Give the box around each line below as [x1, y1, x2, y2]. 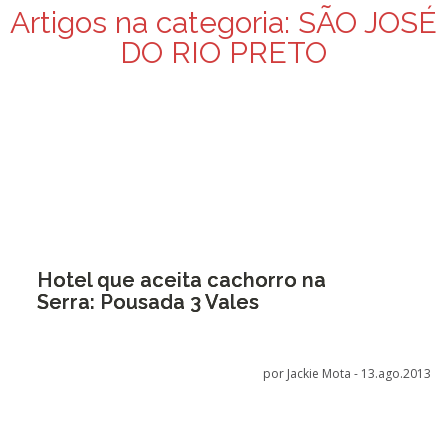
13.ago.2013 [361, 365, 432, 382]
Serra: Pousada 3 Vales [36, 290, 259, 314]
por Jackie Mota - [263, 365, 362, 382]
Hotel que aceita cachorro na [36, 268, 326, 292]
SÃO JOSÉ [290, 5, 438, 40]
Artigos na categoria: [10, 5, 291, 40]
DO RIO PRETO [120, 35, 328, 70]
